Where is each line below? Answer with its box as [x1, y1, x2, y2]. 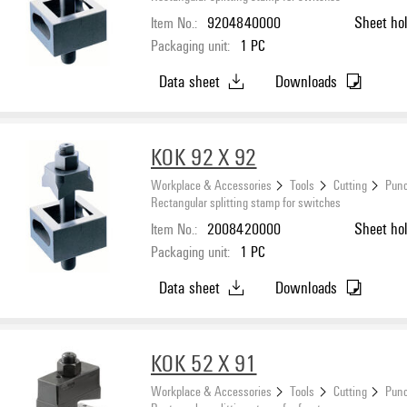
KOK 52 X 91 [151, 347, 257, 379]
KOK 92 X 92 [151, 141, 257, 173]
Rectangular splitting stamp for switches [151, 192, 341, 211]
